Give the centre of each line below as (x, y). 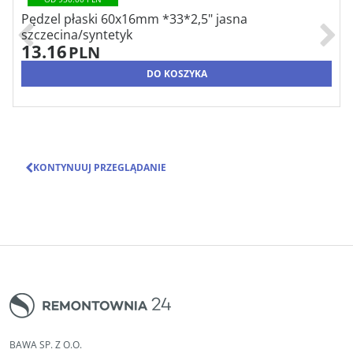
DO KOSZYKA (176, 73)
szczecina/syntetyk (77, 35)
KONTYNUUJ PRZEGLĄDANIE (100, 167)
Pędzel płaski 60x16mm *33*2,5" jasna (134, 19)
